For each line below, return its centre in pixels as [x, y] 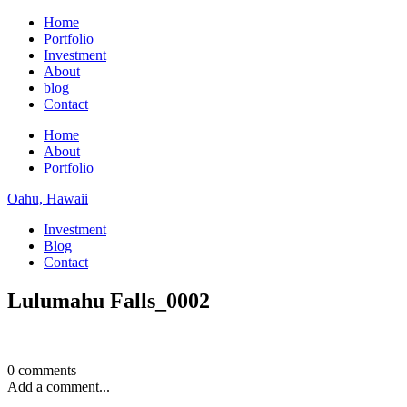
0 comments [42, 370]
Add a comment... [59, 386]
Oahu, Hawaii [48, 199]
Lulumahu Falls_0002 [109, 300]
